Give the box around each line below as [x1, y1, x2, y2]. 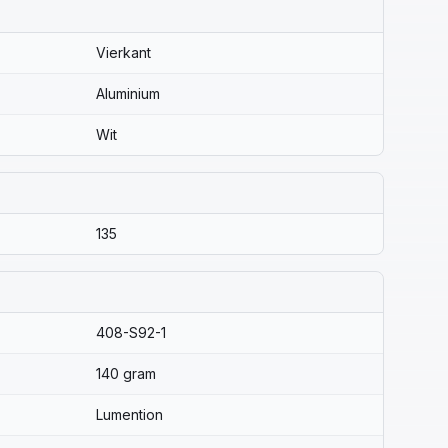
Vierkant [96, 44, 151, 61]
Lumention [96, 406, 163, 423]
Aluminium [96, 85, 160, 102]
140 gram [96, 365, 156, 382]
